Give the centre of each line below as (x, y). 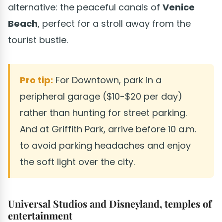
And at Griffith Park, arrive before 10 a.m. (108, 129)
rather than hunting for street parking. (103, 112)
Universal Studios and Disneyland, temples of (110, 203)
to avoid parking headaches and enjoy (105, 145)
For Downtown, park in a (107, 80)
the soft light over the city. (77, 162)
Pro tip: (36, 80)
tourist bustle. (38, 40)
